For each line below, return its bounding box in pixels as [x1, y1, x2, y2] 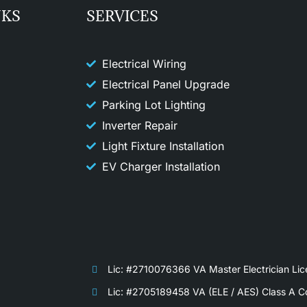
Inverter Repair [101, 118, 177, 132]
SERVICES [86, 6, 159, 25]
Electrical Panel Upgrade [101, 77, 230, 91]
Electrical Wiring [101, 56, 186, 71]
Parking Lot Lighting [101, 97, 206, 112]
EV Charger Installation [101, 159, 220, 173]
